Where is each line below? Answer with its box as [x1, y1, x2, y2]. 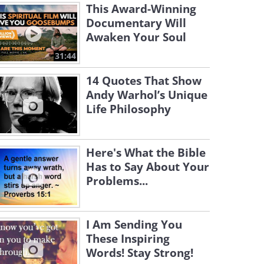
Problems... [86, 173, 148, 189]
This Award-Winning [86, 1, 196, 16]
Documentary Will [86, 15, 186, 31]
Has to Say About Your [86, 159, 209, 174]
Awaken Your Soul [86, 29, 186, 45]
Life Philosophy [86, 101, 171, 117]
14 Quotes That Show [86, 73, 202, 88]
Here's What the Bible [86, 145, 206, 160]
